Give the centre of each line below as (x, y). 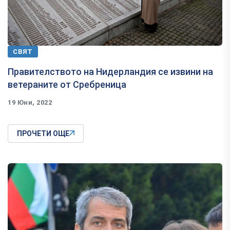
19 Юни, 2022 (30, 102)
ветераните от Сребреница (67, 84)
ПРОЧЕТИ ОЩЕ (43, 133)
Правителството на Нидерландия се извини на (110, 71)
